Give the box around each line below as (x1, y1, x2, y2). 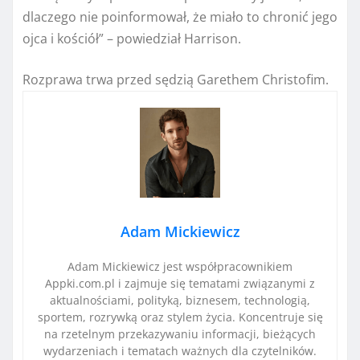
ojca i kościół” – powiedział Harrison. (22, 29, 241, 47)
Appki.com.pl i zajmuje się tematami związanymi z (45, 275, 315, 291)
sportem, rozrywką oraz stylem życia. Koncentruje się (37, 309, 323, 325)
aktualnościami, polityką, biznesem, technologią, (50, 292, 310, 308)
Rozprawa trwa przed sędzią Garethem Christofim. (22, 70, 329, 88)
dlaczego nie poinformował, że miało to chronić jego (22, 7, 337, 26)
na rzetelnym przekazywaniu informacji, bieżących (44, 325, 316, 342)
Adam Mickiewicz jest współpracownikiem (67, 258, 292, 274)
